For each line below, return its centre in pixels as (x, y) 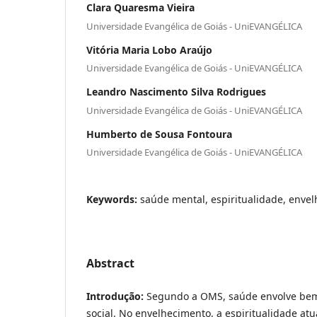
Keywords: (113, 200)
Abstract (110, 264)
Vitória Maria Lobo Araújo (149, 50)
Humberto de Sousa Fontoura (159, 134)
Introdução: (116, 296)
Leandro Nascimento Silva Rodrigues (176, 92)
